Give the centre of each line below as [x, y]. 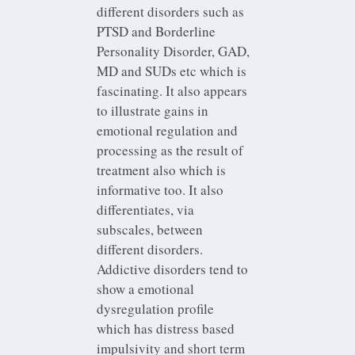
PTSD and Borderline [157, 31]
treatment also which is [162, 170]
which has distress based [166, 328]
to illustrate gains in [153, 110]
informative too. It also [160, 189]
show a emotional [146, 288]
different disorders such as [171, 11]
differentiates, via [146, 209]
